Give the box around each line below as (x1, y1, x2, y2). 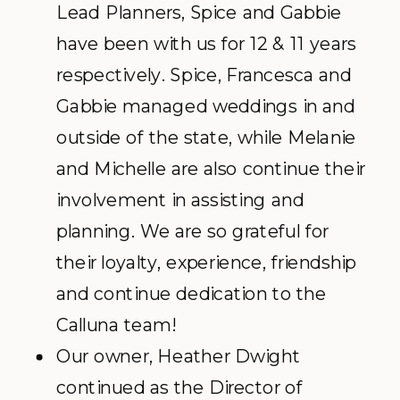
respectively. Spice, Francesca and (56, 63, 352, 87)
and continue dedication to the (56, 282, 327, 305)
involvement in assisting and (56, 188, 304, 212)
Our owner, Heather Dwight (56, 345, 300, 368)
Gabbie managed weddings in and (56, 95, 355, 118)
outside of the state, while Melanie (56, 126, 356, 149)
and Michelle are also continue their (56, 157, 365, 180)
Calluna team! (56, 313, 175, 337)
